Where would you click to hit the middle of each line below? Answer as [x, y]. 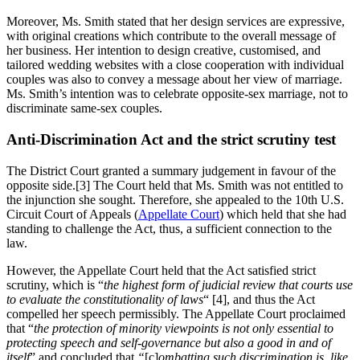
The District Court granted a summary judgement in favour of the [171, 170]
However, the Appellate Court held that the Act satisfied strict [161, 270]
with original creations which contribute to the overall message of [171, 36]
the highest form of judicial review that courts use [228, 284]
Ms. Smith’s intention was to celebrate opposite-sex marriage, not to [177, 94]
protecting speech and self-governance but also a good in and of [169, 342]
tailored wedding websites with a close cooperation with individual [175, 65]
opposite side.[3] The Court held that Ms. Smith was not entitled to [175, 185]
